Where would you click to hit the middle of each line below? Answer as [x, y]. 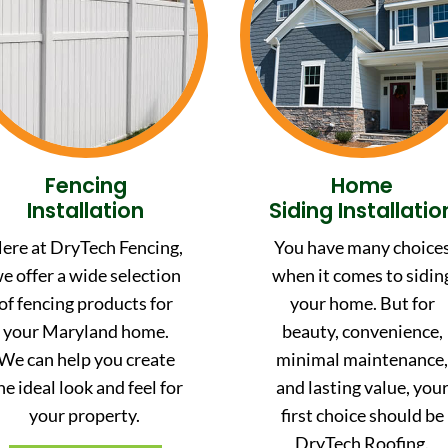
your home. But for [362, 302]
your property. [85, 414]
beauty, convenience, [362, 330]
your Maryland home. [85, 330]
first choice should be [362, 414]
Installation [86, 210]
